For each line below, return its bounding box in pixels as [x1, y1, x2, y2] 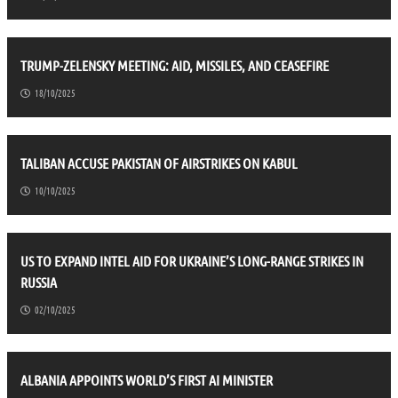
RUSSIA [20, 274, 57, 291]
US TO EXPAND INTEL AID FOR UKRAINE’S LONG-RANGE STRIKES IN [20, 252, 363, 270]
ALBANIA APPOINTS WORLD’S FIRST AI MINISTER [20, 371, 273, 389]
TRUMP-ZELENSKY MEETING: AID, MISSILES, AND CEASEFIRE [20, 57, 329, 75]
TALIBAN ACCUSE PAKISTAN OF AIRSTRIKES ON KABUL [20, 155, 298, 172]
